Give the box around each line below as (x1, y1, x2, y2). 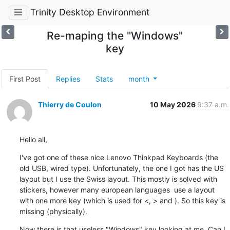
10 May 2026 (149, 100, 197, 109)
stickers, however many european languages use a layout (19, 185, 215, 194)
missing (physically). (19, 206, 87, 216)
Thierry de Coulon (37, 100, 102, 109)
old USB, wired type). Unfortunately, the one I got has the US (19, 163, 224, 172)
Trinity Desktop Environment (30, 7, 149, 18)
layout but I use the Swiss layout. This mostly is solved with (19, 174, 217, 183)
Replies (55, 74, 80, 83)
